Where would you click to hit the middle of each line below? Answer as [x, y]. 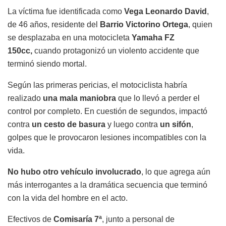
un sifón [176, 125]
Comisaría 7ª [78, 219]
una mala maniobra [79, 98]
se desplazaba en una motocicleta [70, 38]
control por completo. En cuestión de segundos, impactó [107, 111]
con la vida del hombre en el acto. [68, 198]
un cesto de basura [69, 125]
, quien [200, 25]
